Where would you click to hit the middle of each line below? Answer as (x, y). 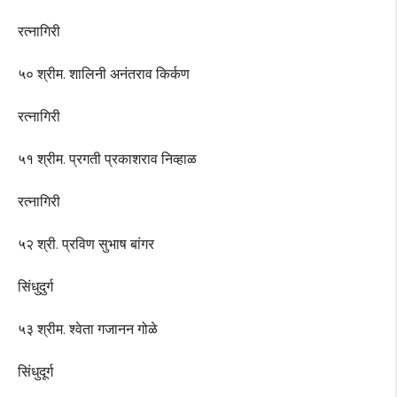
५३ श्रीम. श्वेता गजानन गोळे (88, 330)
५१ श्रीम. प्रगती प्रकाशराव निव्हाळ (107, 160)
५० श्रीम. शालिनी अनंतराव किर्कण (104, 74)
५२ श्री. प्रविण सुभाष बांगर (86, 245)
